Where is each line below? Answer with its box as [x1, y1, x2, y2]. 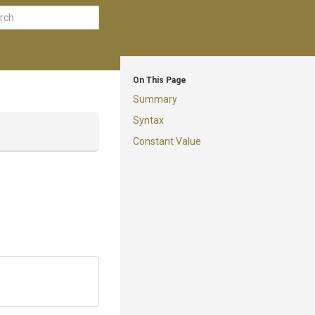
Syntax [133, 115, 164, 126]
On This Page [133, 75, 186, 85]
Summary [133, 94, 177, 105]
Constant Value [133, 136, 201, 147]
